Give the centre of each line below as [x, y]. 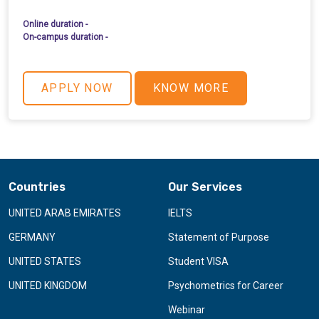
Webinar [187, 309]
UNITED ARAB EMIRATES [65, 213]
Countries [37, 187]
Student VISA [198, 261]
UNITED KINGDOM [48, 285]
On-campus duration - [65, 37]
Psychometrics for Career [226, 285]
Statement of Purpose [219, 237]
